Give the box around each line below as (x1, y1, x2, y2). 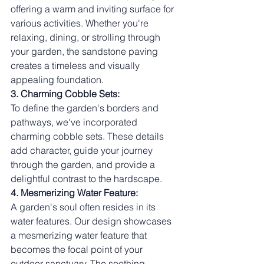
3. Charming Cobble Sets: (11, 88, 120, 100)
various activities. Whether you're (11, 17, 151, 29)
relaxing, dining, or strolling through (11, 31, 163, 43)
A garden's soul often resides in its (11, 201, 158, 213)
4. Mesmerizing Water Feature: (11, 187, 138, 199)
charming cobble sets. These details (11, 130, 166, 142)
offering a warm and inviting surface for (11, 3, 176, 15)
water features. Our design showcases (11, 215, 174, 227)
